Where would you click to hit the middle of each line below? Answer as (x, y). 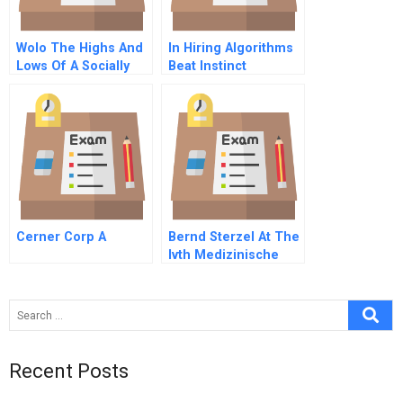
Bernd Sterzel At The (234, 237)
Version (193, 291)
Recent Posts (69, 371)
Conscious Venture (76, 84)
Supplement (54, 102)
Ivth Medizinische (224, 255)
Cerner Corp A (61, 237)
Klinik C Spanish (219, 273)
